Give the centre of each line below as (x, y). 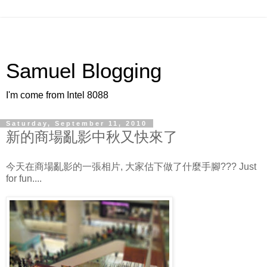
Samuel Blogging (84, 71)
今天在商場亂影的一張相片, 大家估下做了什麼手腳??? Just (131, 166)
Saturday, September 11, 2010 (77, 123)
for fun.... (24, 178)
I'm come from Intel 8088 (57, 95)
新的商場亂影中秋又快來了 (92, 137)
